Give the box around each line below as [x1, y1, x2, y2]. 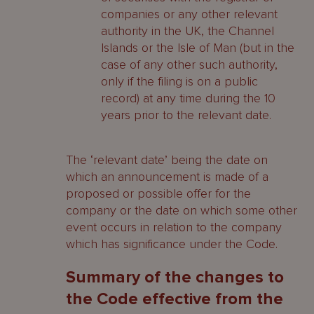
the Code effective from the [66, 289, 283, 309]
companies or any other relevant [101, 6, 278, 22]
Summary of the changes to [66, 267, 284, 287]
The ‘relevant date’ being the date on [66, 152, 268, 168]
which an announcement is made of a [66, 169, 268, 184]
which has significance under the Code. [66, 236, 278, 252]
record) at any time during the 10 [101, 90, 275, 106]
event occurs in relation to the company [66, 219, 282, 235]
